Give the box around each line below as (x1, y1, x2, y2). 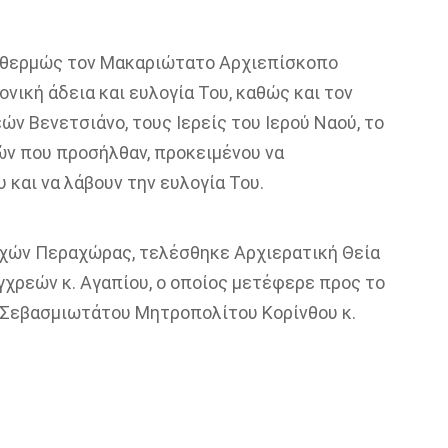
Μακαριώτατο (99, 51, 215, 73)
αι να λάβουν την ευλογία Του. (20, 171, 264, 193)
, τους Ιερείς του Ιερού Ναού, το (124, 111, 384, 133)
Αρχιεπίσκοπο (214, 51, 338, 73)
